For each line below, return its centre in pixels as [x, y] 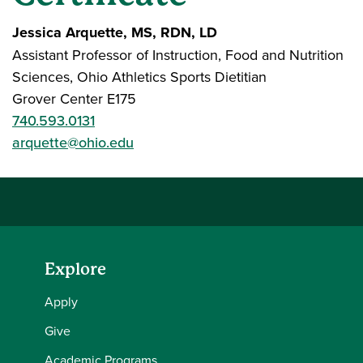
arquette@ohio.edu [73, 143]
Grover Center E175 [74, 99]
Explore [75, 270]
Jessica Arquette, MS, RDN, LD [115, 33]
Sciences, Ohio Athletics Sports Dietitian [139, 77]
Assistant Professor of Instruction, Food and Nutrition [178, 55]
